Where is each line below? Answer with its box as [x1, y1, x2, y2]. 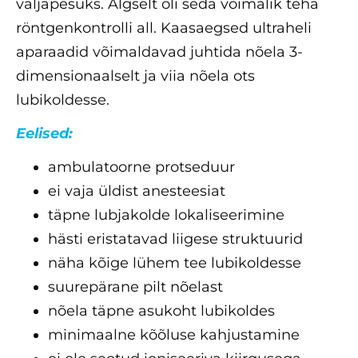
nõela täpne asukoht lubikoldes [48, 301, 275, 320]
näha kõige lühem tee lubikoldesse [48, 253, 301, 272]
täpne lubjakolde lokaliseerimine [48, 205, 284, 224]
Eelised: [16, 124, 73, 142]
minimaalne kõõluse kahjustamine [48, 325, 300, 344]
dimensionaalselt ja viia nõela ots [16, 66, 255, 85]
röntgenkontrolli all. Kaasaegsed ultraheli [16, 18, 312, 37]
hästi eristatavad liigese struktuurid [48, 229, 303, 248]
